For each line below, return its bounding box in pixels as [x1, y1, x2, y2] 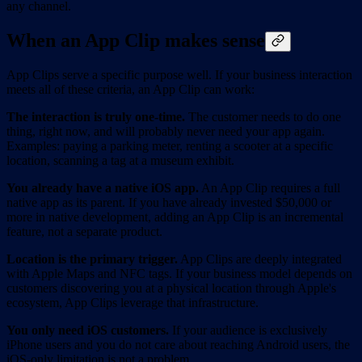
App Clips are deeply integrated [178, 252, 342, 267]
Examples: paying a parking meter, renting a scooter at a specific [6, 139, 333, 154]
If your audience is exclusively [169, 323, 327, 338]
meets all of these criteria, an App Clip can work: [6, 82, 255, 97]
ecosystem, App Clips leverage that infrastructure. [6, 296, 259, 310]
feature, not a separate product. [6, 225, 162, 239]
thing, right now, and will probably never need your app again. [6, 124, 325, 139]
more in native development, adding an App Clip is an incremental [6, 210, 343, 225]
